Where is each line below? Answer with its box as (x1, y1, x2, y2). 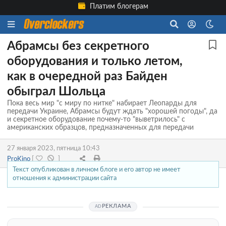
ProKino (7, 155, 32, 162)
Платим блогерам (88, 3, 148, 11)
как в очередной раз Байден (7, 70, 167, 83)
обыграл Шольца (7, 85, 105, 98)
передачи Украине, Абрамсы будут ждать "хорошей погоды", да (7, 107, 217, 115)
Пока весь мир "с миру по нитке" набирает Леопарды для (7, 99, 197, 107)
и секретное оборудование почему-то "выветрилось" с (7, 116, 185, 123)
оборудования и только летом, (7, 55, 183, 68)
